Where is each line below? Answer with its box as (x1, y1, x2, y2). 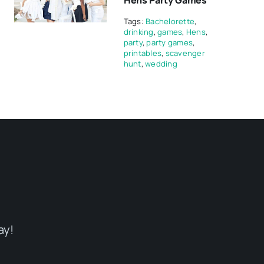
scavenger (165, 48, 205, 58)
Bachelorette (146, 16, 195, 27)
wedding (145, 58, 177, 69)
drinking (123, 27, 154, 37)
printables (123, 48, 162, 58)
